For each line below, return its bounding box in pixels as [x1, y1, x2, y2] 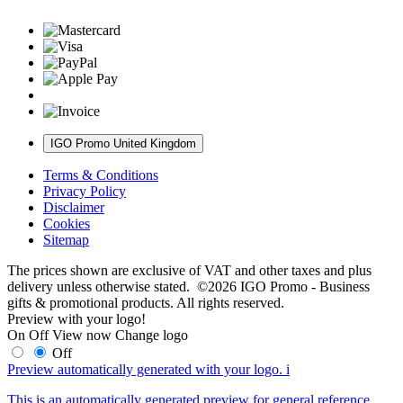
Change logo [115, 327, 188, 343]
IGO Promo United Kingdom [50, 136, 196, 150]
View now [52, 327, 112, 343]
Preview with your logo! [7, 310, 146, 327]
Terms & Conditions [43, 166, 158, 183]
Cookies [43, 215, 90, 231]
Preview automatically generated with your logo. [7, 361, 282, 377]
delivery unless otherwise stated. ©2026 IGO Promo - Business [7, 278, 370, 294]
